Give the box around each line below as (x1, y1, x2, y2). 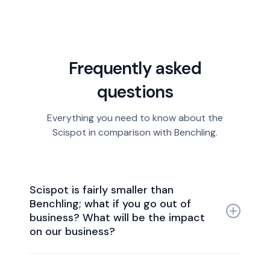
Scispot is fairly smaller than (30, 182, 174, 197)
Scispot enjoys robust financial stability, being (30, 253, 231, 266)
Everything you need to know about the (46, 111, 223, 124)
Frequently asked (69, 57, 201, 80)
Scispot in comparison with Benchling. (52, 125, 218, 139)
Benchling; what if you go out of (30, 196, 192, 211)
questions (96, 80, 174, 103)
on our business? (30, 224, 116, 239)
